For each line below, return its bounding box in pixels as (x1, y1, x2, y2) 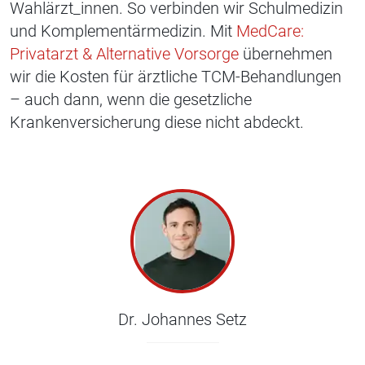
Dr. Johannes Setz (118, 310, 247, 330)
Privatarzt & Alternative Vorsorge (10, 44, 239, 64)
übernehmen (239, 44, 332, 64)
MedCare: (236, 21, 304, 42)
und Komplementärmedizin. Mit (10, 21, 236, 42)
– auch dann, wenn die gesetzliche (10, 90, 252, 110)
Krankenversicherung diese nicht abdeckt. (10, 112, 304, 133)
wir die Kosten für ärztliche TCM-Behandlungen (10, 67, 341, 87)
